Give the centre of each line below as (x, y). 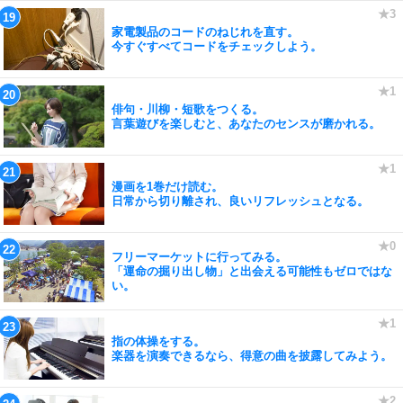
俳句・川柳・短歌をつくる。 (188, 109)
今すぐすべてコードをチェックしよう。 (217, 46)
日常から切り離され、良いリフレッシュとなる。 (240, 201)
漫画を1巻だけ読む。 (167, 186)
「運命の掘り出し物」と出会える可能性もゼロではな (252, 271)
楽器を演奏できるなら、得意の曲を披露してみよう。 (252, 355)
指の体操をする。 (158, 341)
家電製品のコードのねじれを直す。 (205, 31)
